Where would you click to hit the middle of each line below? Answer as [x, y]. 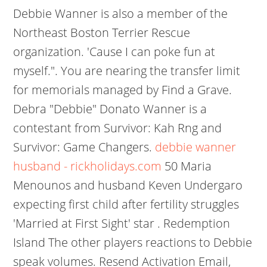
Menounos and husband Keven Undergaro [128, 185]
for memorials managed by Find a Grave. [123, 90]
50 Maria [187, 166]
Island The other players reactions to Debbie [133, 242]
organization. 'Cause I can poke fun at [114, 52]
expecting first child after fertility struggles [126, 204]
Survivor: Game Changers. [84, 147]
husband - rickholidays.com [88, 166]
